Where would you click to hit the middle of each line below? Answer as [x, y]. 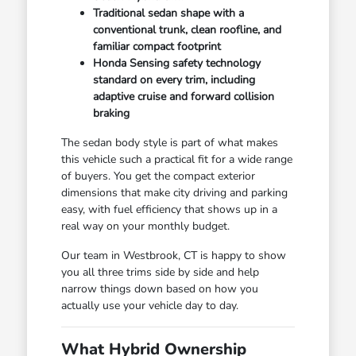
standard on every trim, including [174, 79]
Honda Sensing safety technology [176, 63]
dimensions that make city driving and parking [174, 192]
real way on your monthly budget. [145, 226]
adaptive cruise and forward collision [183, 96]
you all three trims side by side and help [160, 272]
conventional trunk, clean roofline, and [187, 29]
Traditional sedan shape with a [168, 13]
